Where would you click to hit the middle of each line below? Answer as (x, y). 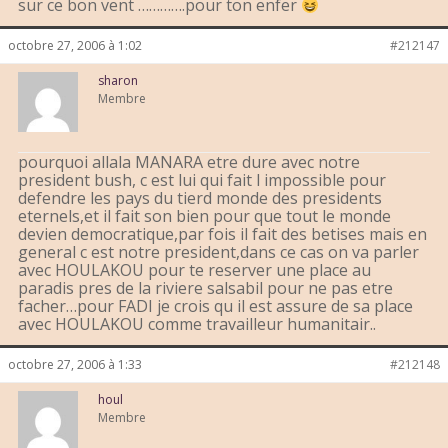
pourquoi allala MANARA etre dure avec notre (189, 162)
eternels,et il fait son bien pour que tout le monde (204, 216)
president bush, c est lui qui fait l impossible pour (202, 180)
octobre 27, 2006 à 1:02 (75, 46)
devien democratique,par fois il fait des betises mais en (222, 234)
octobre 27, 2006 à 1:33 (75, 365)
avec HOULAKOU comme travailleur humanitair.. (197, 324)
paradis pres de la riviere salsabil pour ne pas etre (205, 288)
